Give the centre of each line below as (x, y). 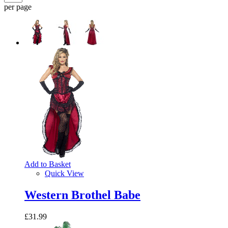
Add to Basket (48, 164)
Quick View (64, 173)
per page (18, 7)
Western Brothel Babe (82, 195)
